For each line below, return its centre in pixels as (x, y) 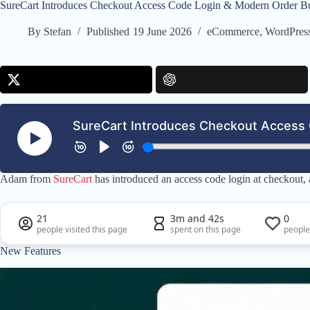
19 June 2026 (162, 32)
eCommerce (233, 32)
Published (108, 32)
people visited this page (82, 230)
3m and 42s (197, 219)
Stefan (58, 32)
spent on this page (206, 230)
